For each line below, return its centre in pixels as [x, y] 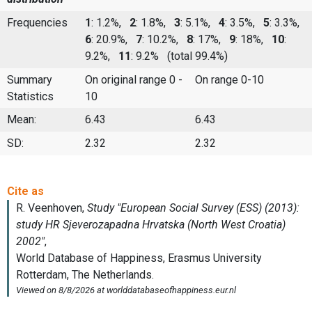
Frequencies [37, 23]
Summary [30, 79]
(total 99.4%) [195, 56]
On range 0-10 [229, 79]
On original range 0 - [134, 79]
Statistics [30, 96]
